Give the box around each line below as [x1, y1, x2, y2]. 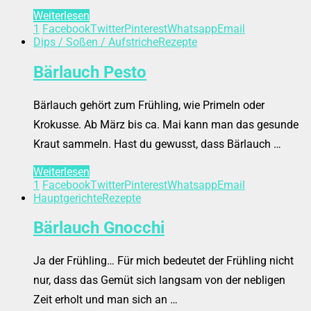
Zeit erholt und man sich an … [33, 293, 178, 307]
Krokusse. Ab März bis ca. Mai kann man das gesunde [33, 117, 299, 131]
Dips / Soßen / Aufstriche [33, 35, 158, 49]
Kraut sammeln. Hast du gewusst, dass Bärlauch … [33, 137, 281, 151]
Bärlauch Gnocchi [33, 218, 165, 238]
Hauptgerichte [33, 191, 102, 205]
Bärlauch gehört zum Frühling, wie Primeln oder [33, 98, 264, 112]
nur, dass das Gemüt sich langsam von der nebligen [33, 274, 285, 287]
